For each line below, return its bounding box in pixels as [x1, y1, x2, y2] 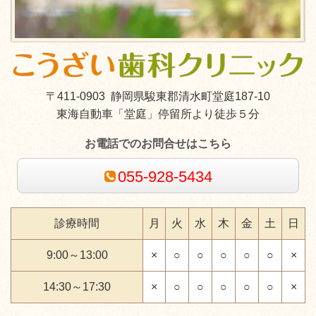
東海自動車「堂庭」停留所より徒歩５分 [56, 107, 260, 120]
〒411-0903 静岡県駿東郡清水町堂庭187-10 [46, 90, 270, 102]
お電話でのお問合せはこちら [85, 137, 231, 150]
